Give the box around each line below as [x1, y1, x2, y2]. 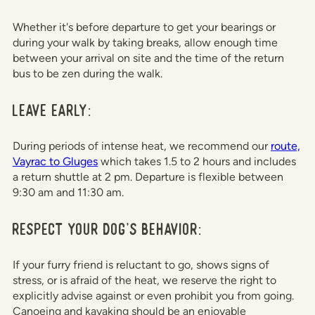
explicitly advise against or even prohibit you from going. [13, 289, 294, 303]
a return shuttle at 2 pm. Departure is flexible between [13, 170, 283, 184]
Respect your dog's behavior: [13, 219, 202, 240]
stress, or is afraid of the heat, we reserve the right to [13, 274, 276, 288]
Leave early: [13, 100, 92, 121]
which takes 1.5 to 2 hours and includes [98, 155, 296, 169]
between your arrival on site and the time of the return [13, 51, 284, 65]
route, [271, 139, 300, 153]
